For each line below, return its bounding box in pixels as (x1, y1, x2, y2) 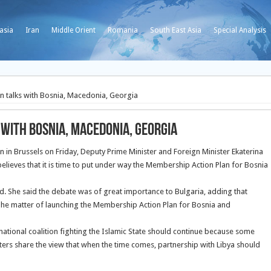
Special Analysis (214, 26, 266, 34)
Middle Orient (51, 26, 96, 34)
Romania (108, 26, 138, 34)
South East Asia (150, 26, 201, 34)
